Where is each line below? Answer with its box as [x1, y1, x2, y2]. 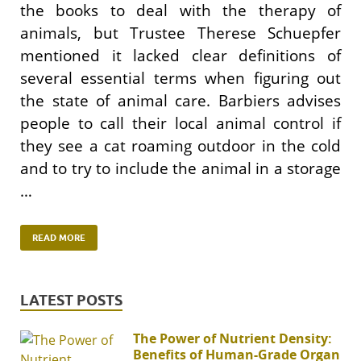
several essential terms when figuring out [20, 68, 341, 89]
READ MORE [32, 231, 85, 243]
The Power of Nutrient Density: [133, 329, 332, 347]
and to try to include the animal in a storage [20, 158, 341, 180]
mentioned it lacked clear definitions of [20, 45, 341, 67]
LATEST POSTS [20, 291, 122, 309]
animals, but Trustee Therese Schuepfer [20, 23, 341, 44]
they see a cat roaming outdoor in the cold [20, 135, 341, 157]
